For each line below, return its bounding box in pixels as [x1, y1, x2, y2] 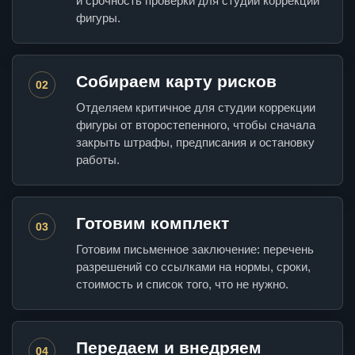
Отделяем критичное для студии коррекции [76, 101, 315, 115]
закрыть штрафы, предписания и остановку [76, 136, 315, 150]
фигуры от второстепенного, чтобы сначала [76, 118, 315, 132]
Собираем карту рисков [76, 72, 277, 91]
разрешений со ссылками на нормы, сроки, [76, 260, 311, 274]
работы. [76, 153, 120, 167]
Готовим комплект [76, 214, 229, 233]
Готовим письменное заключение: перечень [76, 242, 314, 257]
